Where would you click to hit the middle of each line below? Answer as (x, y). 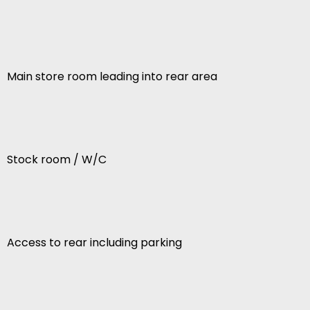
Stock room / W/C (57, 160)
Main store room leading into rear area (112, 77)
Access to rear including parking (94, 243)
